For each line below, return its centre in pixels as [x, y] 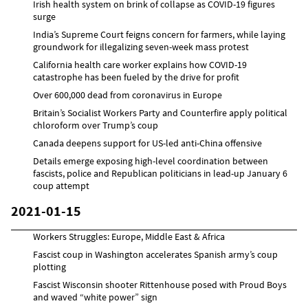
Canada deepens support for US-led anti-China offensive [147, 143]
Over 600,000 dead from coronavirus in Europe [128, 95]
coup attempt [61, 185]
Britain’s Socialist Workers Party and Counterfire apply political [160, 112]
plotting [49, 266]
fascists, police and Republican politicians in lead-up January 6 [160, 173]
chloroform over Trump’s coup [96, 125]
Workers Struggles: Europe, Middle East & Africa [129, 236]
